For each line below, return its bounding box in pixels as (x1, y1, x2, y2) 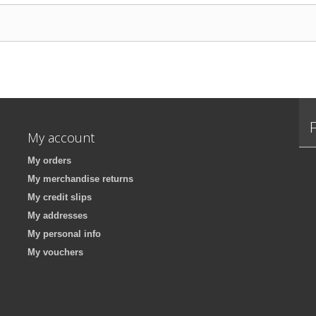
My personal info (28, 229, 101, 239)
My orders (28, 155, 71, 166)
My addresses (28, 210, 87, 221)
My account (28, 129, 95, 146)
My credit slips (28, 192, 92, 202)
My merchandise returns (28, 174, 133, 184)
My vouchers (28, 247, 83, 257)
